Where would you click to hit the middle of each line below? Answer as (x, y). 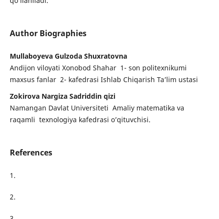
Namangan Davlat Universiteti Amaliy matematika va (97, 108)
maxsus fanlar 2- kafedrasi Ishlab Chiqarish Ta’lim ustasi (105, 80)
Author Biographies (48, 33)
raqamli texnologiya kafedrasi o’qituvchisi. (81, 120)
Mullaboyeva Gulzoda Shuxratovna (68, 56)
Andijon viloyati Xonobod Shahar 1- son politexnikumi (98, 68)
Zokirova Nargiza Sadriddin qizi (62, 96)
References (31, 153)
